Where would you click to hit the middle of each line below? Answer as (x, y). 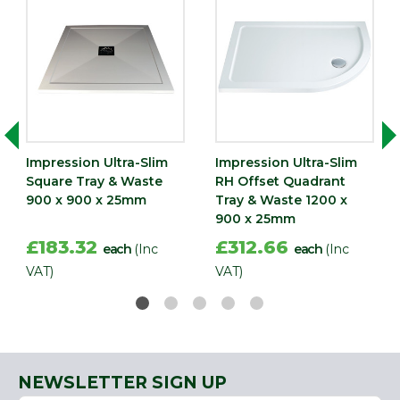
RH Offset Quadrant (280, 181)
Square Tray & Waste (94, 181)
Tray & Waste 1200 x (281, 200)
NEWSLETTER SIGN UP (122, 382)
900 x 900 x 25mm (86, 200)
